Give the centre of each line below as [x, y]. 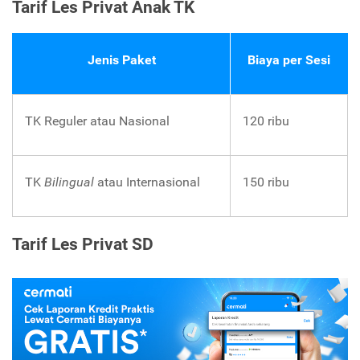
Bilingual [69, 182]
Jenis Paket [121, 60]
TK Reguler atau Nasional [97, 121]
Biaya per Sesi [289, 60]
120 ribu [266, 121]
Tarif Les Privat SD [83, 245]
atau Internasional [149, 182]
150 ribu [266, 182]
